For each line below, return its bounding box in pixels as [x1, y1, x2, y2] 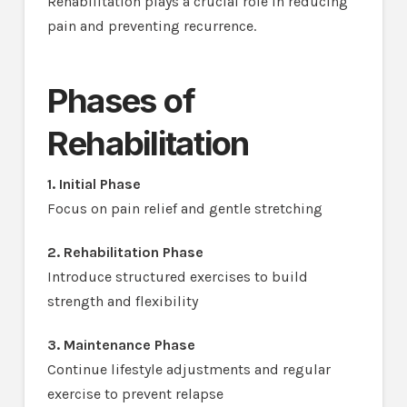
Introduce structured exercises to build [46, 268, 308, 286]
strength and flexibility [46, 293, 198, 311]
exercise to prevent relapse [46, 385, 223, 403]
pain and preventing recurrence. [46, 17, 256, 35]
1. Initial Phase [46, 175, 141, 194]
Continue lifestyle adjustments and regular [46, 361, 331, 379]
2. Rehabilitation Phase [46, 243, 203, 262]
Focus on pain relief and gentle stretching [46, 200, 323, 218]
